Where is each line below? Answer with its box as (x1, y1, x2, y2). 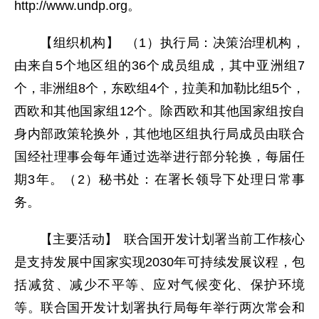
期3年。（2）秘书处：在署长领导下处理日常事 (14, 172, 305, 187)
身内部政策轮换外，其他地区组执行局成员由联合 (14, 127, 305, 141)
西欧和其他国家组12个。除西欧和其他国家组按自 (14, 104, 305, 118)
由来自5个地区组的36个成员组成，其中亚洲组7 (14, 58, 305, 73)
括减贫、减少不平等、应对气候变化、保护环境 (14, 278, 305, 292)
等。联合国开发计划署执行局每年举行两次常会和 (14, 300, 305, 315)
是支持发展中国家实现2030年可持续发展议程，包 (14, 255, 305, 269)
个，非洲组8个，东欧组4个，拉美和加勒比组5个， (14, 81, 305, 95)
